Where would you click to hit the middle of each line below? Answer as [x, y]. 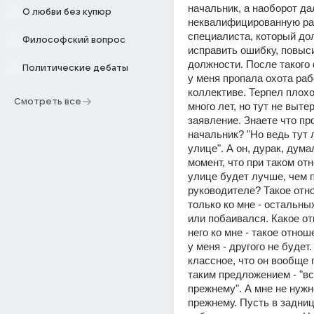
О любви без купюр [67, 12]
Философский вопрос [74, 40]
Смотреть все [48, 102]
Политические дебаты [75, 68]
